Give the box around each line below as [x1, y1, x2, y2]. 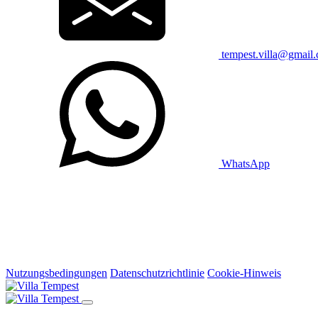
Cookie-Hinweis [207, 266, 281, 279]
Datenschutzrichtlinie [110, 266, 204, 279]
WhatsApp [221, 157, 270, 170]
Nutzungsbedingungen [6, 266, 107, 279]
